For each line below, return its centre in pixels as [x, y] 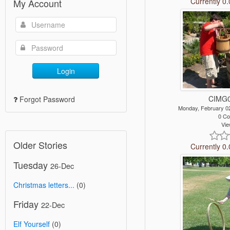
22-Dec [53, 204]
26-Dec [62, 165]
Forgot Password [47, 99]
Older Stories [40, 145]
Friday [27, 204]
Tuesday [32, 165]
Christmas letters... [44, 185]
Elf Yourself [32, 224]
